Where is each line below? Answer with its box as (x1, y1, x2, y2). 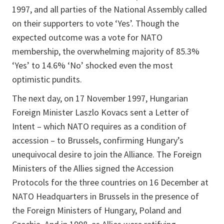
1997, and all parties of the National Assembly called (12, 3, 207, 15)
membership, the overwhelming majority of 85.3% (12, 45, 199, 57)
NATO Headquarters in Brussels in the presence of (12, 190, 199, 202)
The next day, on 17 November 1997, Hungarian (12, 92, 188, 104)
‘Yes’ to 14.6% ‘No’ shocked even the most (12, 59, 173, 71)
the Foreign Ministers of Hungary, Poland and (12, 204, 181, 216)
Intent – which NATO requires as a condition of (12, 120, 186, 132)
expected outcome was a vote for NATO (12, 31, 162, 43)
